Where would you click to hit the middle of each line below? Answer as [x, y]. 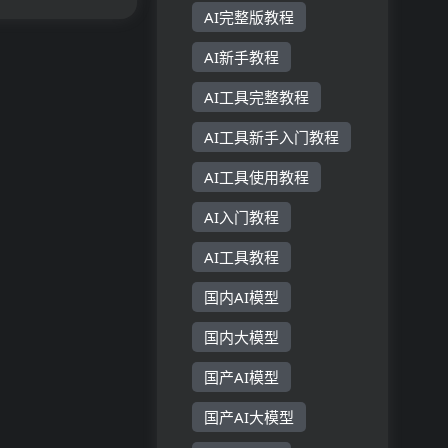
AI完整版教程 [249, 17]
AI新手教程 [242, 57]
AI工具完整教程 [257, 97]
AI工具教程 [242, 257]
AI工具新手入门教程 [272, 137]
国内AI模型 [242, 297]
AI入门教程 [242, 217]
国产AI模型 [242, 377]
